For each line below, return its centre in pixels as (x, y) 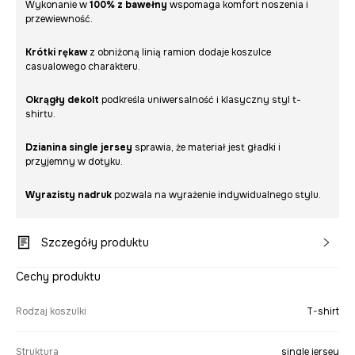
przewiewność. (59, 19)
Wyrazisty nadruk (69, 195)
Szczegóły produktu (95, 243)
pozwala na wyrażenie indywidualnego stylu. (216, 195)
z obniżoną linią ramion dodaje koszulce (179, 53)
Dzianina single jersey (79, 148)
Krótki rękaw (56, 53)
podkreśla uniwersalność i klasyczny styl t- (200, 100)
